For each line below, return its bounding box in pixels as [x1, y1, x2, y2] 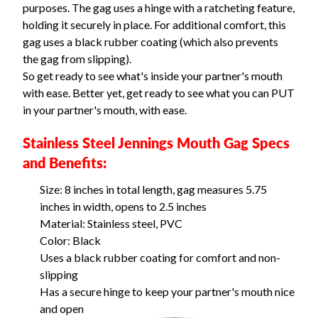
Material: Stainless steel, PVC [40, 216, 182, 230]
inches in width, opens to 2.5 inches [40, 199, 207, 213]
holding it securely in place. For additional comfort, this [23, 18, 286, 31]
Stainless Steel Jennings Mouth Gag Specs [23, 134, 290, 151]
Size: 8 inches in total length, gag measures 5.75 [40, 182, 267, 196]
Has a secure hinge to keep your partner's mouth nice [40, 285, 295, 298]
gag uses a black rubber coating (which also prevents [23, 35, 278, 48]
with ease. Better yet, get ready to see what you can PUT [23, 86, 295, 99]
